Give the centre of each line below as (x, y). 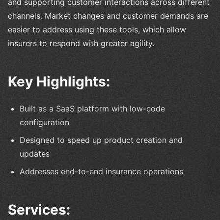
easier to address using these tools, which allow (97, 29)
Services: (39, 209)
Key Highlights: (59, 81)
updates (35, 153)
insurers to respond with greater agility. (81, 43)
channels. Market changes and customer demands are (108, 15)
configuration (44, 122)
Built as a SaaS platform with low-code (92, 108)
